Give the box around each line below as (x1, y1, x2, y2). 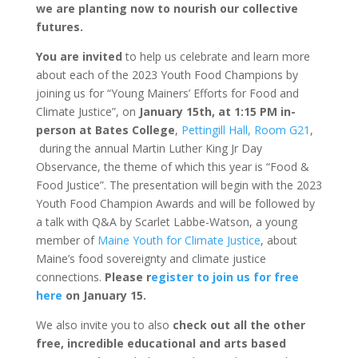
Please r (104, 269, 151, 284)
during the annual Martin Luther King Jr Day (35, 141, 262, 156)
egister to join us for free (150, 269, 299, 284)
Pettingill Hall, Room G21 (181, 122, 310, 137)
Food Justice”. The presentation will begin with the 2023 (35, 177, 322, 193)
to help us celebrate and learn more (121, 49, 310, 64)
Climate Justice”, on (35, 104, 139, 119)
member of (35, 233, 97, 248)
